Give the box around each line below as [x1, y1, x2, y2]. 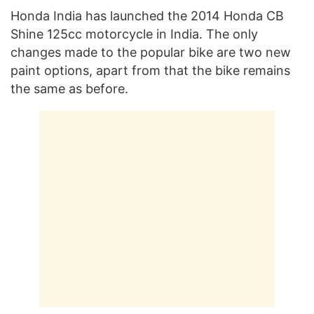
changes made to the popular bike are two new [11, 45, 291, 60]
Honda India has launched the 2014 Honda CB [11, 8, 284, 24]
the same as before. [11, 81, 128, 97]
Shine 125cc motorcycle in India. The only [11, 27, 258, 42]
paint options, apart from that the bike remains [11, 63, 290, 78]
